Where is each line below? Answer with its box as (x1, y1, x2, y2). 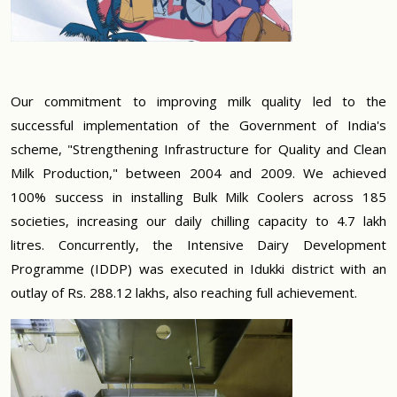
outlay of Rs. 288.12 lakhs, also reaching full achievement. (11, 284, 357, 302)
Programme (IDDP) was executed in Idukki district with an (11, 260, 386, 278)
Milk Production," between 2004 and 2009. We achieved (11, 164, 386, 183)
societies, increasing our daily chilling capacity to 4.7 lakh (11, 212, 386, 230)
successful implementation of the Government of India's (11, 116, 386, 135)
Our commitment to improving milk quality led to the (11, 92, 386, 111)
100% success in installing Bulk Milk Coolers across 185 (11, 188, 386, 206)
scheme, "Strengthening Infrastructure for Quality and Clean (11, 140, 386, 159)
